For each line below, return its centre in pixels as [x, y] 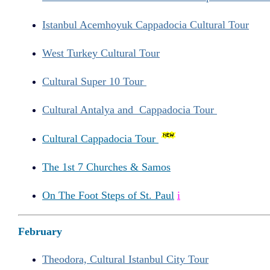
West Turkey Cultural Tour [101, 53]
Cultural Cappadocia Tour [100, 138]
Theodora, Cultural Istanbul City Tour [125, 259]
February [40, 231]
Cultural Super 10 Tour [94, 82]
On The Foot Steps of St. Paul [108, 195]
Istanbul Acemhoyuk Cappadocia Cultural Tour [146, 25]
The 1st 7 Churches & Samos [106, 167]
